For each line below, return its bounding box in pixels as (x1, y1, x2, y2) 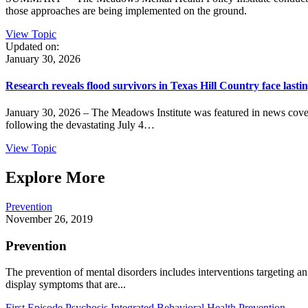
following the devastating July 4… (5, 119, 155, 131)
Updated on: (5, 40, 59, 52)
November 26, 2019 (5, 213, 93, 225)
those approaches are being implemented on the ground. (5, 4, 247, 16)
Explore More (5, 168, 105, 187)
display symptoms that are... (5, 278, 126, 291)
